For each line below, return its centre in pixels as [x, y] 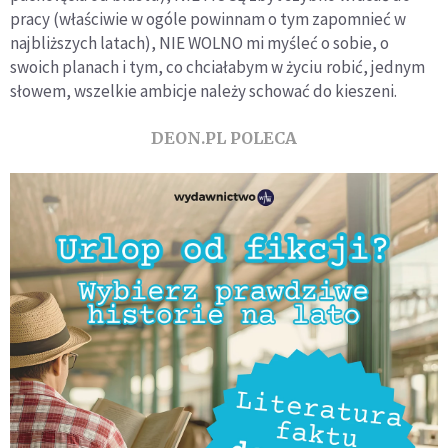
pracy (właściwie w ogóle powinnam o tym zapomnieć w [208, 19]
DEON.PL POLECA [224, 138]
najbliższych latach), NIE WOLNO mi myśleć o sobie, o [199, 43]
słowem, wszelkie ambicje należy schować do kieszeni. [203, 91]
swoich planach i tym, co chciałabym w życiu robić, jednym [217, 67]
